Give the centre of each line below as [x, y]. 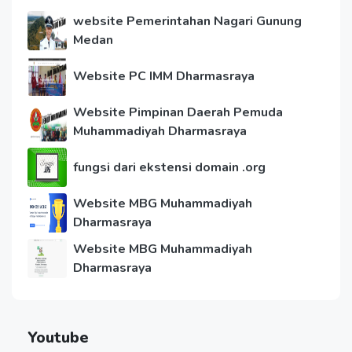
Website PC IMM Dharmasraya [164, 76]
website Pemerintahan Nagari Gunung [187, 21]
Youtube [58, 337]
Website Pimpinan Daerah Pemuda [178, 112]
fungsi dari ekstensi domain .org [169, 167]
